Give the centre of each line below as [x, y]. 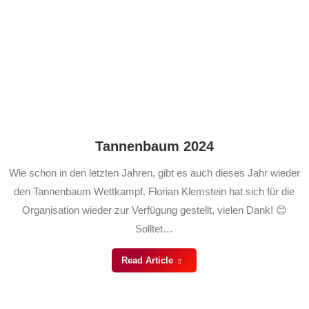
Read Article [147, 260]
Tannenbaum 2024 [154, 146]
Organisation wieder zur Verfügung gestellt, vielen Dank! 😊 [154, 210]
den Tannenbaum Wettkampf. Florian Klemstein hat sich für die [154, 191]
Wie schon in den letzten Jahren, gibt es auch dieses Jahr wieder [154, 173]
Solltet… [154, 229]
